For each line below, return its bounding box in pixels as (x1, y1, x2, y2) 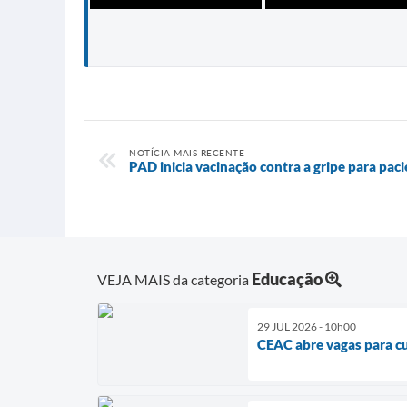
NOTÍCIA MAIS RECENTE (129, 147, 244, 159)
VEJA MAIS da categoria (97, 271, 252, 289)
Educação (252, 269, 323, 290)
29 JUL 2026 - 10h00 (257, 320, 356, 334)
